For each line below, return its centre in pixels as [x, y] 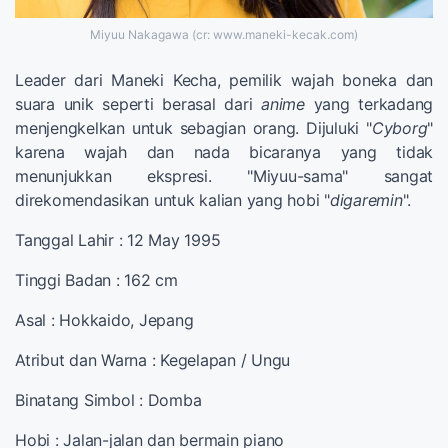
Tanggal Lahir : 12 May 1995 [118, 239]
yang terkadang [368, 103]
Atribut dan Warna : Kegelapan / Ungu [152, 359]
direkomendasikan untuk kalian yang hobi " [172, 199]
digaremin [366, 199]
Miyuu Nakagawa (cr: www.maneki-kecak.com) [224, 34]
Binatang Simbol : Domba [108, 399]
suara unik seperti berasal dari [138, 103]
